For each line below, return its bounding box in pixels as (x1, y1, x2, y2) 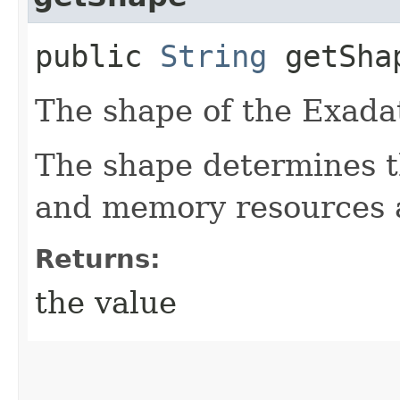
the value (35, 284, 177, 321)
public (35, 37, 160, 74)
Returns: (35, 243, 161, 274)
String (160, 37, 267, 74)
